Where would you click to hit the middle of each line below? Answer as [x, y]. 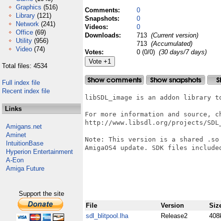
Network [27, 24]
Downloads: [104, 35]
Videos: [97, 27]
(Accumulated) [171, 44]
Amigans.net [24, 127]
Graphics [29, 7]
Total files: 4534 [25, 66]
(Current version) [174, 35]
